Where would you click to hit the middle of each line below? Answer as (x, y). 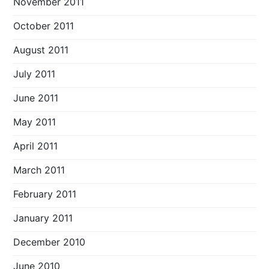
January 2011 (43, 218)
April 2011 (36, 146)
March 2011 (39, 170)
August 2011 (41, 50)
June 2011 (36, 98)
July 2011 (35, 74)
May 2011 (35, 122)
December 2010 (50, 242)
